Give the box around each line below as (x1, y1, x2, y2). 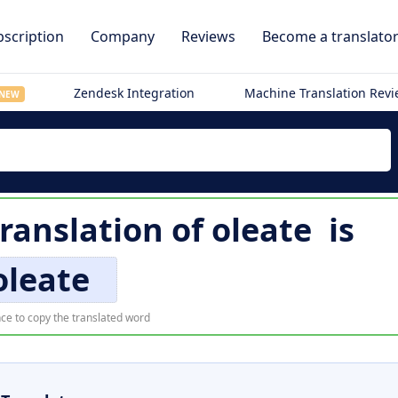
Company (91, 27, 155, 46)
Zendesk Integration (74, 84, 195, 101)
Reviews (181, 27, 235, 46)
